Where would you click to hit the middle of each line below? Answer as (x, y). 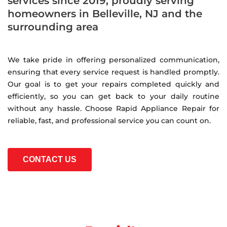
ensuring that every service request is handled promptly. (113, 72)
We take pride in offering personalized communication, (113, 60)
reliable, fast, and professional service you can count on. (109, 120)
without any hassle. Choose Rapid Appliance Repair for (113, 108)
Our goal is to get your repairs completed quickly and (113, 84)
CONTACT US (50, 160)
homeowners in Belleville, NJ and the (105, 13)
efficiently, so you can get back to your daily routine (113, 96)
